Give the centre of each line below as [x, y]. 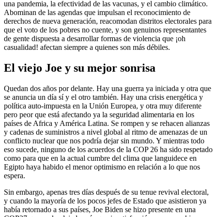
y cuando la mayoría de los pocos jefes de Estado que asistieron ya [105, 201]
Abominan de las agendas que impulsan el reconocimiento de [97, 12]
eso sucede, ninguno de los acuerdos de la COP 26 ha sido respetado [108, 149]
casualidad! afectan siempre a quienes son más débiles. [87, 47]
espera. [15, 175]
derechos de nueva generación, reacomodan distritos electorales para [108, 21]
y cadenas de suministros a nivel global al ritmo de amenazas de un [106, 132]
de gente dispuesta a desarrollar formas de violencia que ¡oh [95, 38]
